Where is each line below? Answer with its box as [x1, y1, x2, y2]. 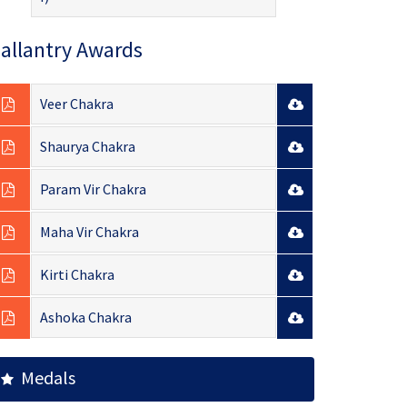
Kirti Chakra [39, 265, 114, 284]
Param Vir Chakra [39, 180, 146, 199]
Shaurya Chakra [39, 137, 135, 156]
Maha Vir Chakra [39, 223, 139, 242]
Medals [14, 366, 75, 390]
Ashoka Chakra [39, 308, 132, 327]
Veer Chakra [39, 94, 114, 114]
